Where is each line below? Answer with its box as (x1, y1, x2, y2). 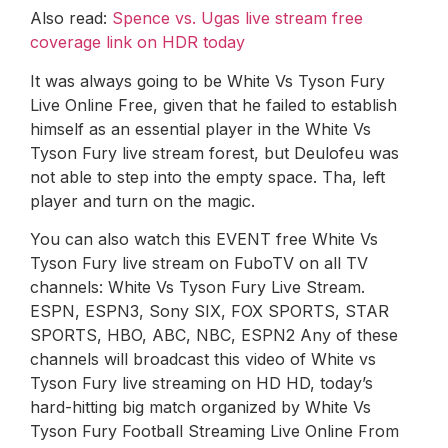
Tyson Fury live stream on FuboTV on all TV (30, 253, 368, 274)
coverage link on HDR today (30, 32, 245, 53)
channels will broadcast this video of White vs (30, 349, 376, 370)
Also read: (30, 8, 112, 29)
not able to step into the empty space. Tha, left (30, 166, 385, 187)
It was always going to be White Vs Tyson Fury (30, 70, 385, 91)
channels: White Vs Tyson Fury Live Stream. (30, 277, 365, 298)
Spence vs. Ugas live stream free (112, 8, 363, 29)
